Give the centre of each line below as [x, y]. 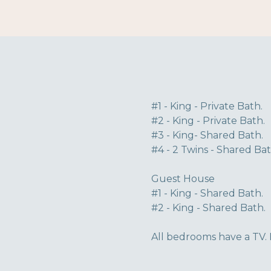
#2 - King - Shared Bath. [208, 208]
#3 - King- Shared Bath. [207, 135]
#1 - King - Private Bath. [207, 106]
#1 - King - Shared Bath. [207, 193]
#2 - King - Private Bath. [208, 121]
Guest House [183, 179]
